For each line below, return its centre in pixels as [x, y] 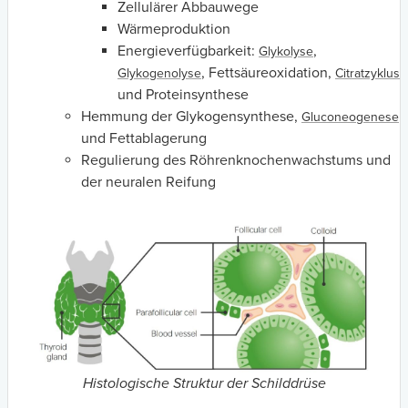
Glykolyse [286, 51]
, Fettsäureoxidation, [268, 72]
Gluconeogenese [350, 117]
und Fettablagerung [144, 138]
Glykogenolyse [159, 73]
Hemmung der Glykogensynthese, [191, 116]
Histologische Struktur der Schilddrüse [204, 383]
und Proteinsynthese [183, 94]
